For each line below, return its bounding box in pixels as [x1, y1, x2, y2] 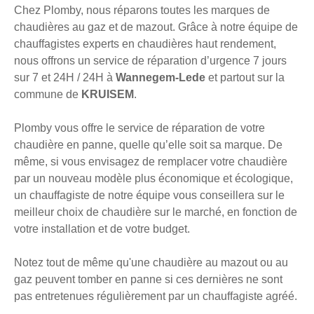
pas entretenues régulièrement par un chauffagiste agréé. [14, 290, 297, 303]
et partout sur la [208, 71, 285, 84]
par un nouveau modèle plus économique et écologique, [14, 172, 293, 185]
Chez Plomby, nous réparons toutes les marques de [14, 4, 270, 17]
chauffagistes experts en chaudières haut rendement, [14, 38, 276, 50]
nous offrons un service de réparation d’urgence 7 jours [14, 55, 287, 67]
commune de [14, 88, 81, 101]
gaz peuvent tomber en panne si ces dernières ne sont [14, 273, 282, 286]
